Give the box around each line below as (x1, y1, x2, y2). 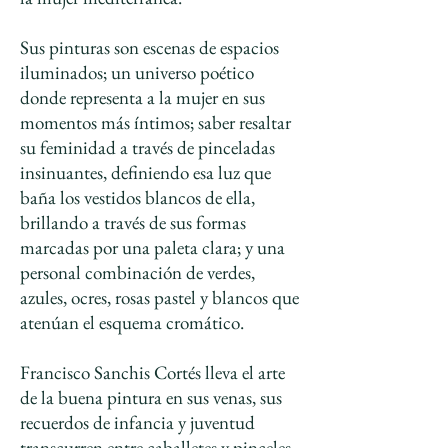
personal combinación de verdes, (20, 260, 255, 285)
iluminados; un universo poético (20, 60, 254, 85)
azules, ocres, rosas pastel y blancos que (20, 285, 299, 310)
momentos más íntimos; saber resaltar (20, 110, 291, 135)
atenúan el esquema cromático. (20, 310, 244, 335)
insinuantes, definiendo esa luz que (20, 160, 271, 185)
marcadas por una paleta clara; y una (20, 235, 285, 260)
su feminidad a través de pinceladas (20, 135, 275, 160)
